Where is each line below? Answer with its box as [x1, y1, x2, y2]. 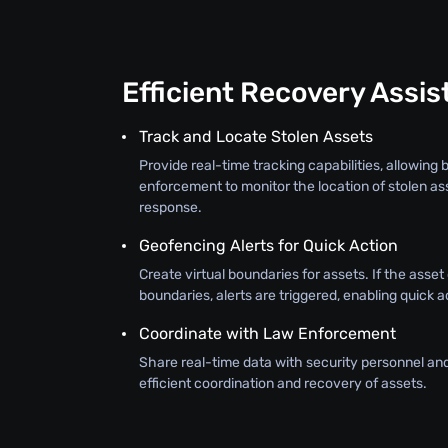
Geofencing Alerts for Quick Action [139, 235, 398, 255]
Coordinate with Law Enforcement [139, 323, 396, 343]
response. [139, 198, 202, 216]
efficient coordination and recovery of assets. [139, 374, 427, 392]
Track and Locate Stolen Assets [139, 126, 373, 146]
